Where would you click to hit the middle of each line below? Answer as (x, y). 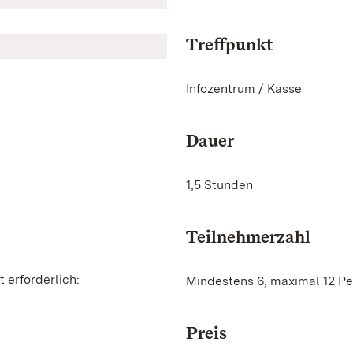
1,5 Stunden (219, 185)
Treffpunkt (229, 44)
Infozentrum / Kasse (244, 89)
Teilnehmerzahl (248, 236)
